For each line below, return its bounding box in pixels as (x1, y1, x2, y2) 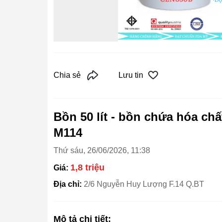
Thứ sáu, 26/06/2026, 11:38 (54, 146, 150, 155)
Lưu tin (118, 71, 143, 79)
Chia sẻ (54, 71, 81, 79)
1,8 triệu (70, 163, 105, 172)
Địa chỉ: (54, 180, 84, 188)
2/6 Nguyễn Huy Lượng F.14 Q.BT (84, 180, 204, 188)
